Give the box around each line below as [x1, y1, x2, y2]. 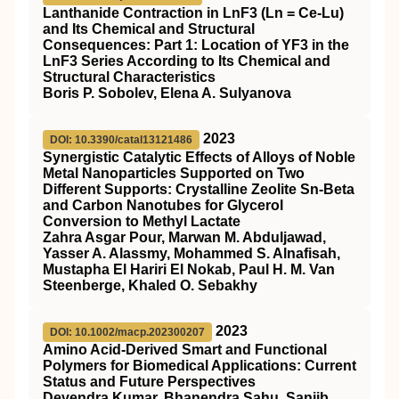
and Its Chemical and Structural [43, 21, 255, 37]
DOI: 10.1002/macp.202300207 [50, 326, 205, 338]
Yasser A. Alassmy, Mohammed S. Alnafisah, [43, 246, 340, 261]
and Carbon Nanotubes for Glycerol [43, 198, 283, 213]
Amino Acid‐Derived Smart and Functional [43, 342, 327, 357]
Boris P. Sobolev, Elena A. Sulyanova [43, 85, 291, 101]
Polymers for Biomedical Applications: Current [43, 358, 356, 373]
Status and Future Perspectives [43, 374, 256, 389]
